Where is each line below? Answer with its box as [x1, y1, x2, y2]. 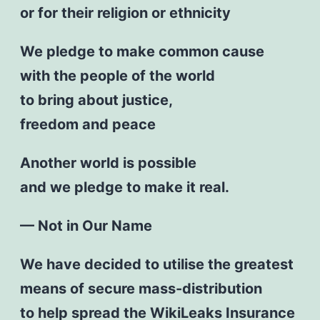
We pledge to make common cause [19, 42, 264, 60]
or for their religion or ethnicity [19, 4, 231, 21]
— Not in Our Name [19, 216, 152, 234]
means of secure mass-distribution [19, 279, 262, 297]
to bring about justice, [19, 91, 173, 109]
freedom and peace [19, 115, 156, 133]
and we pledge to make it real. [19, 178, 229, 196]
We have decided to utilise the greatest [19, 255, 294, 273]
